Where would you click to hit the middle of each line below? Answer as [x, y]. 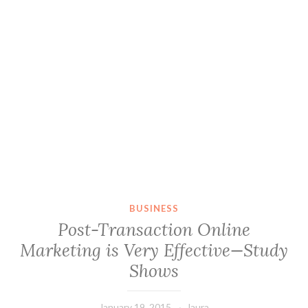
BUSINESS [154, 208]
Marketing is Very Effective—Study [154, 251]
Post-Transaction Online [154, 230]
